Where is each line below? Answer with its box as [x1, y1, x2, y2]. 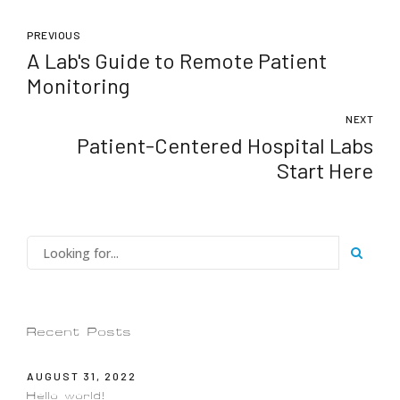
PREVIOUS [27, 28, 80, 41]
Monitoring [27, 72, 129, 99]
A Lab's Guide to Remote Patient [27, 47, 327, 74]
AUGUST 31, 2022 [27, 369, 137, 382]
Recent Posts [27, 321, 132, 343]
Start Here [277, 157, 373, 184]
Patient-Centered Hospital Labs [77, 132, 373, 159]
